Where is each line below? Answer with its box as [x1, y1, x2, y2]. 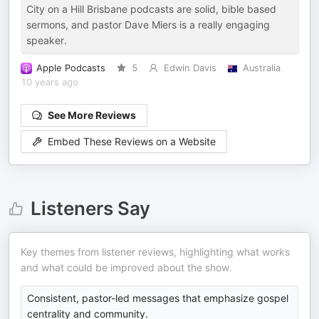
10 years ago [21, 77, 78, 88]
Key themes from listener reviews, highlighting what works [21, 246, 290, 258]
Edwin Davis [163, 63, 216, 73]
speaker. [26, 34, 67, 46]
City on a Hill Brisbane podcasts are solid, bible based [26, 3, 276, 15]
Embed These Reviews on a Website [48, 135, 216, 148]
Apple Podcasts [36, 63, 105, 73]
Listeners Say [30, 197, 150, 219]
